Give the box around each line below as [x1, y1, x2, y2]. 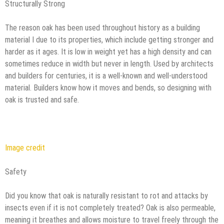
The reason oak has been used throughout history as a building [5, 22, 200, 32]
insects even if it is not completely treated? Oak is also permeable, [5, 202, 215, 212]
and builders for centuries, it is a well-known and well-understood [5, 70, 207, 80]
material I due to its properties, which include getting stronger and [5, 34, 213, 44]
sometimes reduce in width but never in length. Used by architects [5, 58, 213, 68]
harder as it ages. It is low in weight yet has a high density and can [5, 46, 211, 56]
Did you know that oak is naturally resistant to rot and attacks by [5, 190, 208, 200]
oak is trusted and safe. [5, 94, 79, 104]
